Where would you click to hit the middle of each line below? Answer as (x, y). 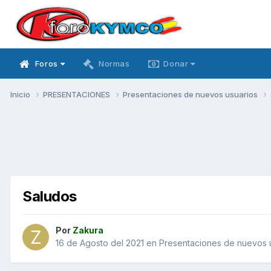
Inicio (21, 94)
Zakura (88, 230)
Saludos (50, 196)
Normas (114, 64)
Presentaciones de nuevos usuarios (191, 94)
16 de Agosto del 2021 (100, 243)
